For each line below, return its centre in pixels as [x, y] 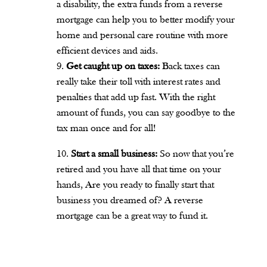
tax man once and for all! [106, 128]
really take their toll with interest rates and [138, 82]
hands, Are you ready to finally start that [135, 185]
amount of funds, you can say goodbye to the [146, 113]
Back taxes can [191, 66]
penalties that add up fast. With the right [136, 97]
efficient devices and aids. [107, 51]
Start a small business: [115, 154]
